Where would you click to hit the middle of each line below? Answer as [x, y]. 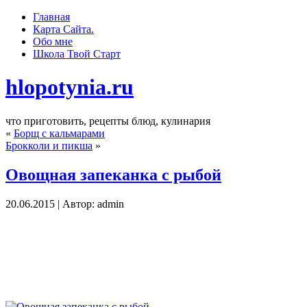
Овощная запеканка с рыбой [113, 174]
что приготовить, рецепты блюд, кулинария [108, 121]
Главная [51, 17]
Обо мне [53, 41]
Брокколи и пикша [49, 145]
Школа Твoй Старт [77, 54]
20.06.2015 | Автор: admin [65, 204]
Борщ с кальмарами [59, 133]
